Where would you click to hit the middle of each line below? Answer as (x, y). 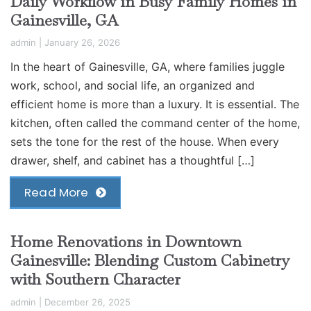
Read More (57, 193)
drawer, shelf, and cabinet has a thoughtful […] (133, 161)
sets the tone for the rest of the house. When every (145, 142)
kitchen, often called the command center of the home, (155, 123)
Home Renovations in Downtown (126, 242)
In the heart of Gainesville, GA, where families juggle (148, 67)
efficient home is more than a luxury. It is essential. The (155, 104)
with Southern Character (95, 279)
